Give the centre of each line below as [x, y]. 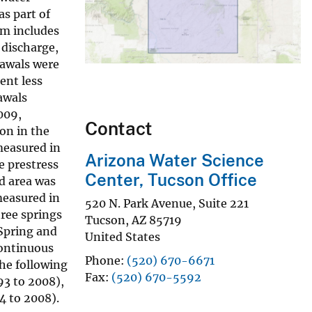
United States [123, 236]
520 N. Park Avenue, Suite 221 [167, 203]
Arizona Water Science [174, 161]
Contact [119, 129]
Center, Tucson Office [171, 180]
